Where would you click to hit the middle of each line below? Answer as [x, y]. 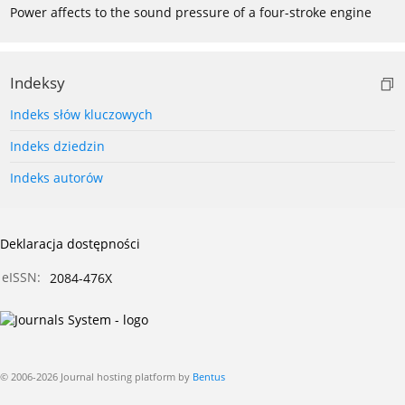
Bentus [209, 376]
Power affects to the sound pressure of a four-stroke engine [191, 12]
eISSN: [21, 277]
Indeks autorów [57, 177]
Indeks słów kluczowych [81, 114]
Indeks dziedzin [57, 146]
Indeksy [38, 82]
